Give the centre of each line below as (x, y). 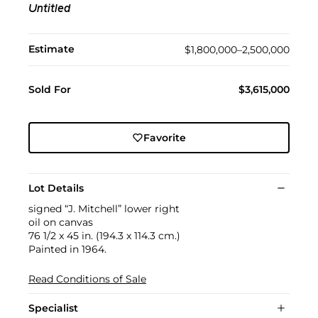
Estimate (51, 49)
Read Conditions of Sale (87, 279)
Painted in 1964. (67, 250)
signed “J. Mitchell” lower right (104, 209)
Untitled (49, 10)
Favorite (164, 138)
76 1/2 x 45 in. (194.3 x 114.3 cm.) (104, 236)
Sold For (50, 90)
